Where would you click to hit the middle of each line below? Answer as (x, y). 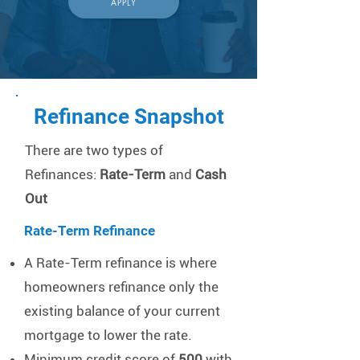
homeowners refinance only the (121, 287)
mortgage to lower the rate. (108, 335)
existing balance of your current (122, 311)
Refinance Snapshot (129, 117)
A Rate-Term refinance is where (121, 263)
